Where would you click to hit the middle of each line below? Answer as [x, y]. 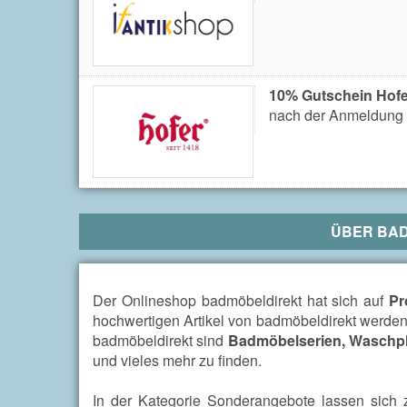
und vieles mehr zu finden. [177, 361]
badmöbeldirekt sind [160, 341]
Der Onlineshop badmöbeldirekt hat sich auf [241, 301]
